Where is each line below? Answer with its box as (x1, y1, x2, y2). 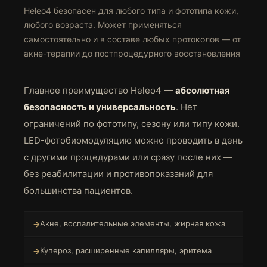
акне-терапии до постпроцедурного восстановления (24, 48, 240, 58)
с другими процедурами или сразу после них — (24, 151, 232, 163)
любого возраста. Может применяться (24, 20, 182, 30)
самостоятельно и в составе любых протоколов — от (24, 34, 241, 44)
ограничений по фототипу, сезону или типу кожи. (24, 118, 240, 129)
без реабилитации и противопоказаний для (24, 168, 213, 179)
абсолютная (175, 85, 230, 96)
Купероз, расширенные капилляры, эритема (40, 246, 212, 255)
